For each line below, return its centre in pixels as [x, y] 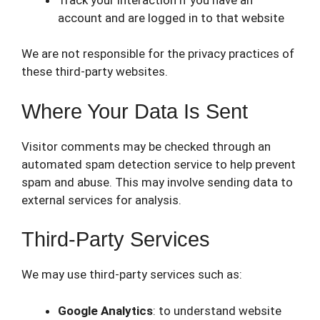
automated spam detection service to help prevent [159, 164]
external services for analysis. [101, 200]
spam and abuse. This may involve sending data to [157, 182]
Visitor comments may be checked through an [146, 146]
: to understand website [217, 310]
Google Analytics [105, 310]
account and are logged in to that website [171, 17]
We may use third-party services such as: [132, 274]
